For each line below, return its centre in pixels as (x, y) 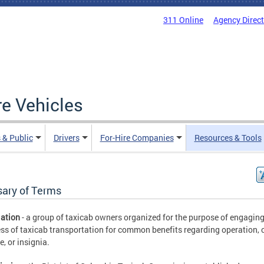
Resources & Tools (228, 138)
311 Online (183, 20)
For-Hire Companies (137, 138)
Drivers (66, 138)
